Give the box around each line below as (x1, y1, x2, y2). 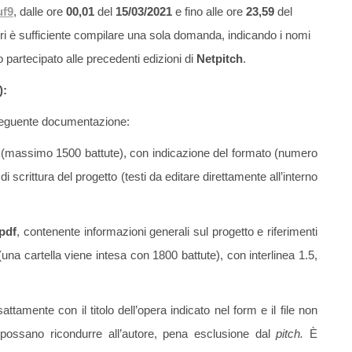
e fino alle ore (172, 5, 243, 19)
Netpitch (193, 52, 243, 66)
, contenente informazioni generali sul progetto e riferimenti (16, 225, 318, 239)
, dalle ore (13, 5, 66, 19)
